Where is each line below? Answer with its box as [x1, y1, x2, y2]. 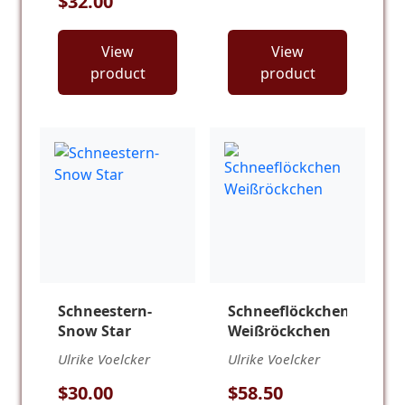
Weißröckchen [228, 321, 331, 342]
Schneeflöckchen [228, 301, 350, 322]
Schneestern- [58, 301, 152, 322]
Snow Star [58, 321, 131, 342]
